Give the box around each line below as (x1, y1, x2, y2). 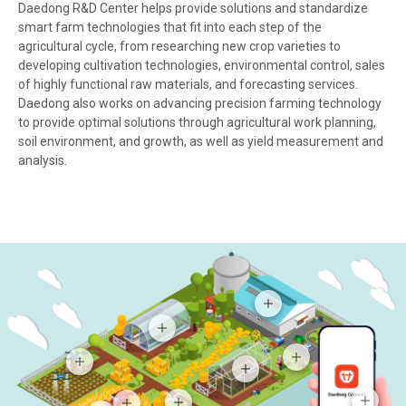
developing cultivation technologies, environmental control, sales (18, 58, 385, 73)
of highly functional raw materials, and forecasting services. (18, 77, 358, 92)
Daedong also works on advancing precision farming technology (18, 96, 382, 111)
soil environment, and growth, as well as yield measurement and (18, 134, 383, 150)
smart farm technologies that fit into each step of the (18, 20, 322, 35)
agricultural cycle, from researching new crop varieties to (18, 39, 341, 54)
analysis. (18, 153, 67, 169)
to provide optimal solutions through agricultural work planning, (18, 115, 376, 130)
